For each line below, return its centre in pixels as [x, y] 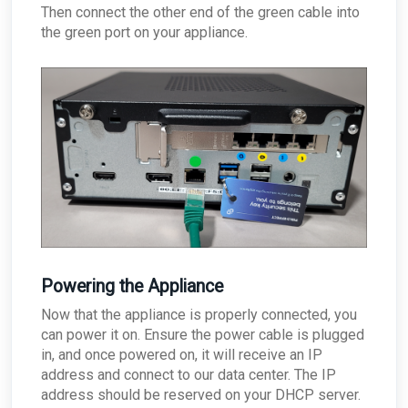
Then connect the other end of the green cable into [200, 13]
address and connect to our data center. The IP [189, 374]
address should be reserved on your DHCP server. [201, 394]
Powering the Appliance [132, 286]
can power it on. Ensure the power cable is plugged [203, 334]
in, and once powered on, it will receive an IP [182, 354]
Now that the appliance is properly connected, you [199, 314]
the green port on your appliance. [146, 33]
